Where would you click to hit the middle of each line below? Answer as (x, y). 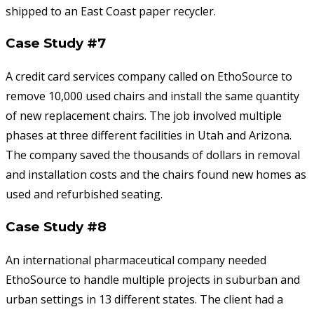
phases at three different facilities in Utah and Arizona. (149, 136)
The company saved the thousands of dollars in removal (153, 155)
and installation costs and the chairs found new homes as (156, 175)
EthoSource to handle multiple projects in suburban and (153, 279)
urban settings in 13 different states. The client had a (144, 299)
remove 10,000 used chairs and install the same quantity (152, 96)
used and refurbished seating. (84, 194)
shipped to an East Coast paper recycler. (111, 11)
